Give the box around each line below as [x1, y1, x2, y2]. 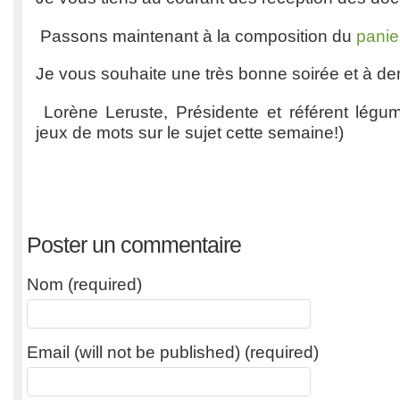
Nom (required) [27, 274, 142, 294]
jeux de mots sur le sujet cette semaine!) [36, 122, 344, 142]
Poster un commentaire [27, 231, 241, 257]
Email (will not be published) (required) [27, 342, 319, 362]
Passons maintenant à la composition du [36, 26, 356, 46]
